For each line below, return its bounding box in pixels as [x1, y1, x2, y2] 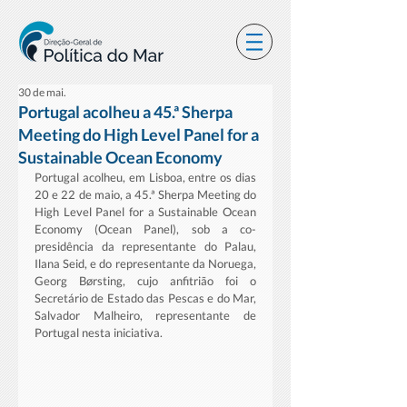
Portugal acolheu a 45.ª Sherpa [18, 102, 233, 122]
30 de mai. [18, 85, 66, 99]
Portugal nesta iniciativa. [35, 325, 165, 340]
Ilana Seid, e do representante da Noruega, [35, 256, 256, 271]
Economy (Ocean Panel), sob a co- [35, 222, 256, 236]
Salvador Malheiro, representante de [35, 308, 256, 323]
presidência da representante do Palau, [35, 239, 256, 253]
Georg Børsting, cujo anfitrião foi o [35, 273, 256, 288]
